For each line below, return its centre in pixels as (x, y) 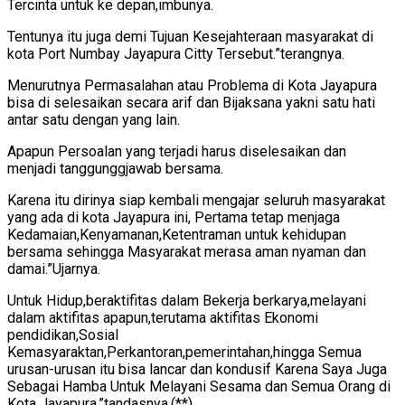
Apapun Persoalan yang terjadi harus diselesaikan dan (177, 151)
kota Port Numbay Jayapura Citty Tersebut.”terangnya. (176, 53)
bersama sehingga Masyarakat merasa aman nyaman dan (187, 251)
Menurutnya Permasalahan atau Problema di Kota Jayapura (192, 85)
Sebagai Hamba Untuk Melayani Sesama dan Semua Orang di (199, 386)
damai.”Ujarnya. (54, 268)
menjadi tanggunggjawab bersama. (115, 168)
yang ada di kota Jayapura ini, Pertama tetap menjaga (174, 217)
